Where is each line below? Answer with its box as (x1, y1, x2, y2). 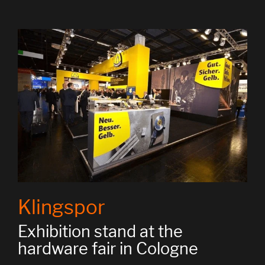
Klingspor (18, 195, 105, 219)
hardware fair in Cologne (18, 239, 198, 259)
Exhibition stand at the (18, 222, 183, 242)
